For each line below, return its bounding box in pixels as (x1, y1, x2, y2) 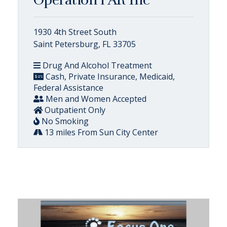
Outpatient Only (43, 104, 105, 116)
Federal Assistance (33, 82, 103, 93)
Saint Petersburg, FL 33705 (33, 38, 136, 50)
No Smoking (40, 115, 89, 127)
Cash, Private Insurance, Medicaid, (44, 70, 175, 82)
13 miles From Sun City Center (43, 126, 158, 138)
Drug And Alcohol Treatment (41, 59, 152, 71)
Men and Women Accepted (44, 93, 146, 104)
